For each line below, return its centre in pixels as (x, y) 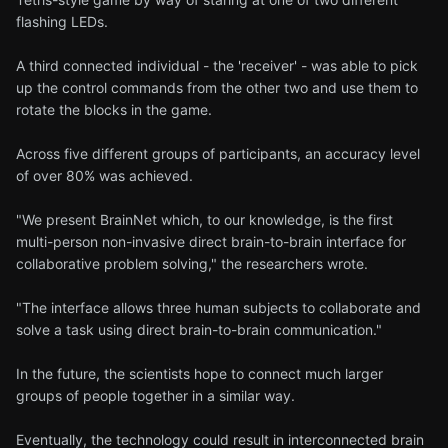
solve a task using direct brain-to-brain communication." (199, 330)
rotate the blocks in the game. (114, 110)
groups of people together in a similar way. (155, 396)
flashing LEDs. (62, 22)
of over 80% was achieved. (104, 176)
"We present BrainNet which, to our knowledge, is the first (204, 220)
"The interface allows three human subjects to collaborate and (218, 308)
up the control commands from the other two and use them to (217, 88)
